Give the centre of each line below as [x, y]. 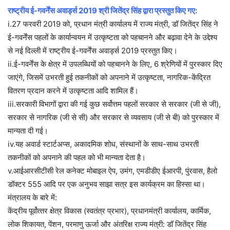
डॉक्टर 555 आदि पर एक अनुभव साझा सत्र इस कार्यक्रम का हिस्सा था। [107, 184]
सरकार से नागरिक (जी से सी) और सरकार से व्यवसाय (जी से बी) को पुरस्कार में [113, 118]
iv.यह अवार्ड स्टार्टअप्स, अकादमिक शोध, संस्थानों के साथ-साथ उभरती [103, 144]
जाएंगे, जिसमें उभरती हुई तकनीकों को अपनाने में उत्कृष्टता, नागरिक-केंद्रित [109, 78]
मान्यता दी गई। [28, 131]
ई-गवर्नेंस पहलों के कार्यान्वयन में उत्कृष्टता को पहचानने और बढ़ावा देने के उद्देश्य [112, 37]
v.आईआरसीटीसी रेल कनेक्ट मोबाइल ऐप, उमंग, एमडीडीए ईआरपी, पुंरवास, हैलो [112, 171]
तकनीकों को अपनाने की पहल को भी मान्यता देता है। [77, 158]
